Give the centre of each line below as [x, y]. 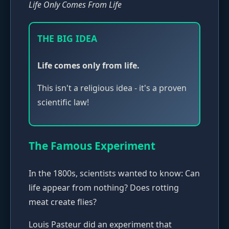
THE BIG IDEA [67, 38]
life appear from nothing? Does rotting [104, 188]
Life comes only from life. [88, 66]
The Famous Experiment [92, 146]
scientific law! [63, 102]
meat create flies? [63, 202]
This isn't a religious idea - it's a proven [112, 88]
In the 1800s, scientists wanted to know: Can [114, 174]
